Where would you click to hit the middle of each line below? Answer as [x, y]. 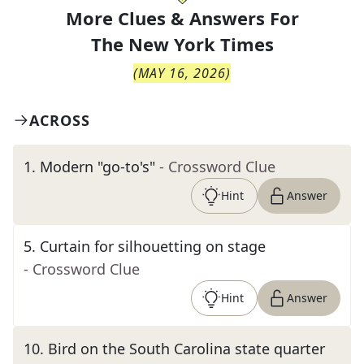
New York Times [201, 44]
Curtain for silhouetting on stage [153, 246]
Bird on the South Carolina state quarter [186, 349]
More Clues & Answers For [182, 18]
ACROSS [60, 120]
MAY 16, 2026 [182, 73]
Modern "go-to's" [97, 167]
